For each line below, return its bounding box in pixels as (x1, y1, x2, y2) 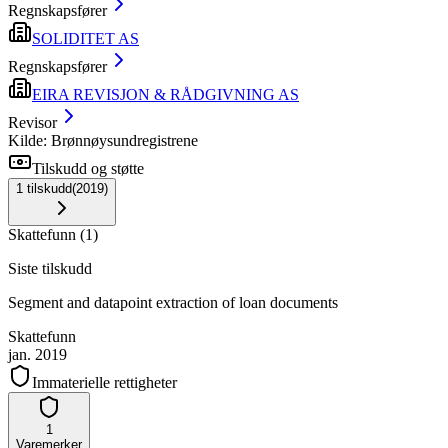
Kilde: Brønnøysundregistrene (8, 132, 198, 150)
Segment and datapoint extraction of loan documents (8, 294, 338, 312)
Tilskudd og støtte (32, 160, 144, 178)
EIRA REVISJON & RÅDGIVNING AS (32, 86, 299, 104)
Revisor (8, 114, 57, 132)
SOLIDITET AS (32, 30, 139, 48)
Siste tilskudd (8, 260, 92, 278)
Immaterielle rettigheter (32, 374, 177, 392)
